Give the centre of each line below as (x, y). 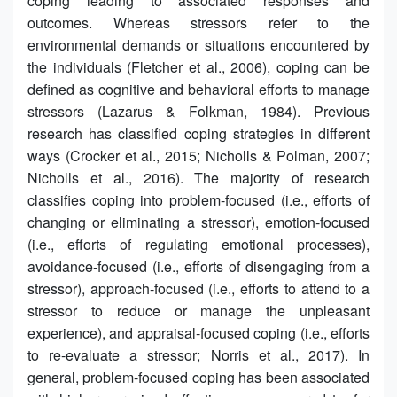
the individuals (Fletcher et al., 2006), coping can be (198, 66)
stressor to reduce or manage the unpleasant (198, 310)
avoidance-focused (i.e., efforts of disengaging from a (198, 266)
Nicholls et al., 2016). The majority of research (198, 177)
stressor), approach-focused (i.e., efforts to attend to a (198, 288)
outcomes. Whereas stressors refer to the (198, 22)
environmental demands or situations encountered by (198, 44)
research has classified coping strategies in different (198, 133)
